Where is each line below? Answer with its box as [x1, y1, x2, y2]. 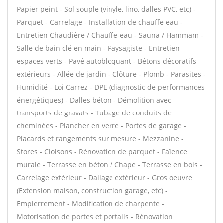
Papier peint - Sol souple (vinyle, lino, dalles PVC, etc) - [17, 4, 196, 14]
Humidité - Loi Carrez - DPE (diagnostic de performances [17, 82, 205, 92]
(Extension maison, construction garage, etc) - [17, 186, 168, 195]
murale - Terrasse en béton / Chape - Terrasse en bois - [17, 160, 202, 169]
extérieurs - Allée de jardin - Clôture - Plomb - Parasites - [17, 69, 206, 79]
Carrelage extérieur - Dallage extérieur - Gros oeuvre [17, 173, 192, 182]
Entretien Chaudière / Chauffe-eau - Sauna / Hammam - [17, 30, 203, 40]
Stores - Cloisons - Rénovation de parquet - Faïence [17, 147, 187, 156]
